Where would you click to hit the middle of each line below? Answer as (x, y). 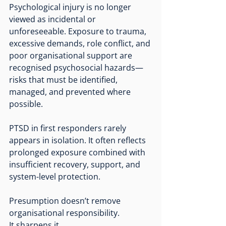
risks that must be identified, (64, 79)
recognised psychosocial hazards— (76, 67)
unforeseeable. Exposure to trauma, (79, 31)
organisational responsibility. (64, 213)
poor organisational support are (72, 55)
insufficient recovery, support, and (76, 164)
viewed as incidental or (53, 19)
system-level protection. (55, 176)
